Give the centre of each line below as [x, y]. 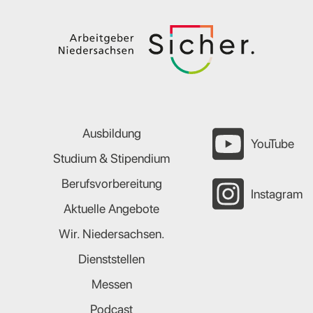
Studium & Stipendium [111, 159]
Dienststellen [111, 259]
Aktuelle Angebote [111, 209]
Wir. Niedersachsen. [111, 234]
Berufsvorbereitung [111, 184]
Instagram [277, 194]
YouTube [272, 144]
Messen [111, 284]
